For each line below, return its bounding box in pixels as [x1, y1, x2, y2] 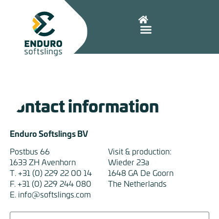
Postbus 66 [10, 145, 50, 156]
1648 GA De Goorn [108, 167, 174, 178]
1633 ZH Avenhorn [10, 156, 76, 167]
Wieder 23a [108, 156, 149, 167]
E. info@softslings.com [10, 188, 91, 199]
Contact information [5, 92, 159, 117]
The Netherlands [108, 177, 167, 189]
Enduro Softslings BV [10, 127, 88, 139]
